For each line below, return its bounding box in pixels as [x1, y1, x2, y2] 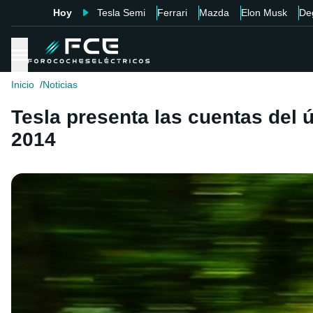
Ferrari [156, 7, 187, 18]
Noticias [43, 79, 78, 91]
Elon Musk [240, 7, 287, 18]
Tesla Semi [96, 7, 145, 18]
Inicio [11, 79, 34, 91]
